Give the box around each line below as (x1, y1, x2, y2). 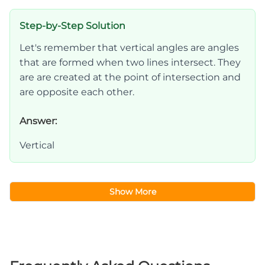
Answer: (20, 115, 57, 127)
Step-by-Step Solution (20, 20, 125, 31)
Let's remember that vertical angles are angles (20, 41, 239, 53)
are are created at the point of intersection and (20, 71, 241, 83)
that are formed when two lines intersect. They (20, 56, 241, 68)
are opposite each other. (20, 86, 134, 98)
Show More (109, 186, 156, 196)
